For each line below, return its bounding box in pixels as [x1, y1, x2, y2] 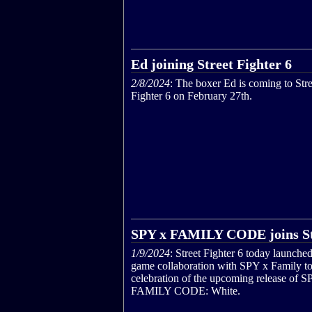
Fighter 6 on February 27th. [131, 90, 252, 102]
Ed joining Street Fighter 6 [131, 56, 292, 72]
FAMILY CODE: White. [131, 284, 240, 297]
